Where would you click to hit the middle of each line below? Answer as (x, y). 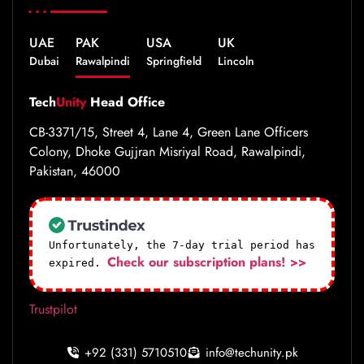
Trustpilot (53, 310)
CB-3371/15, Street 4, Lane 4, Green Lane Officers (169, 132)
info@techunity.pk (251, 353)
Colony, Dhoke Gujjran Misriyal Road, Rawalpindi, (167, 152)
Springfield (174, 61)
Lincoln (236, 61)
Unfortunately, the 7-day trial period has (182, 245)
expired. (78, 263)
